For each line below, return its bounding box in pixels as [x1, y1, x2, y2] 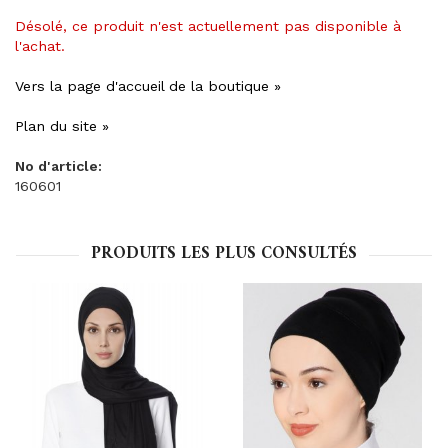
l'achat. [15, 38, 65, 54]
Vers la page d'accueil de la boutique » [15, 78, 281, 94]
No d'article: [15, 158, 102, 174]
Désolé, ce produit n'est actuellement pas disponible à [15, 18, 401, 34]
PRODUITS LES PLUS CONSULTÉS [91, 239, 357, 269]
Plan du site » [15, 118, 109, 134]
